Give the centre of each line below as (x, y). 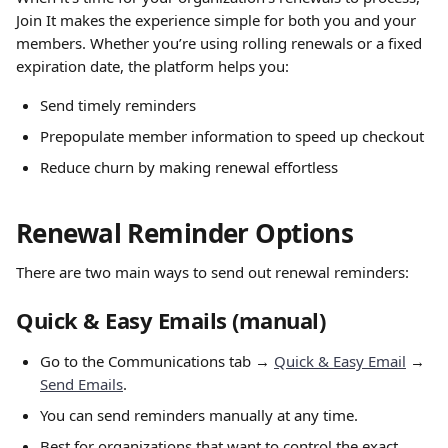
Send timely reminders (118, 105)
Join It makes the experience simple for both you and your (218, 20)
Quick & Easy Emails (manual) (171, 320)
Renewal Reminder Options (185, 233)
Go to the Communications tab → (157, 361)
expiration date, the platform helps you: (152, 66)
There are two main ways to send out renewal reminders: (212, 272)
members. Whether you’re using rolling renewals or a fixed (221, 43)
